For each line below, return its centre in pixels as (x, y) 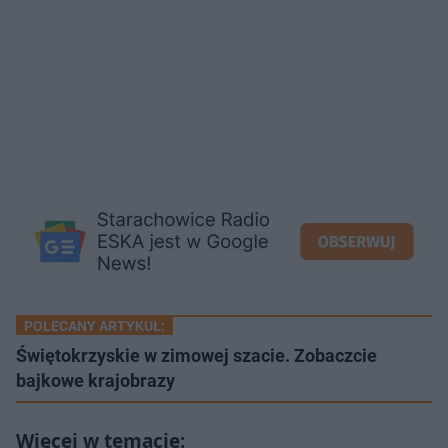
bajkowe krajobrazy (95, 380)
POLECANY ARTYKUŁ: (94, 325)
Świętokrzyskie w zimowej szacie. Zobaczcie (196, 355)
